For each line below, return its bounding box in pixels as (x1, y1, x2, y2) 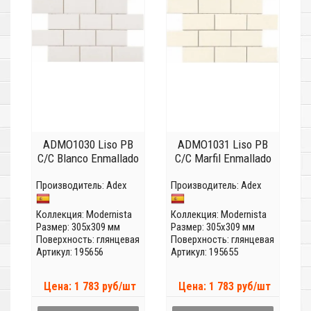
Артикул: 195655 (171, 246, 238, 259)
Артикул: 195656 (36, 246, 103, 259)
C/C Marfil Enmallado (174, 151, 271, 166)
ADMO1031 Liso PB (178, 137, 268, 152)
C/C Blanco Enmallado (37, 151, 139, 166)
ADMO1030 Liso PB (43, 137, 133, 152)
